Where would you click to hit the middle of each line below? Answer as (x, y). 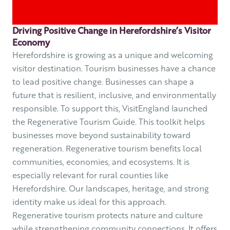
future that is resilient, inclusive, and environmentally (114, 95)
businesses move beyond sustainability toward (101, 135)
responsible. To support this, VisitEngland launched (110, 108)
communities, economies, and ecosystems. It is (101, 162)
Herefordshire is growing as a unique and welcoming (113, 55)
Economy (31, 42)
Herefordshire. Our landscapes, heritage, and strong (111, 188)
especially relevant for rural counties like (90, 175)
